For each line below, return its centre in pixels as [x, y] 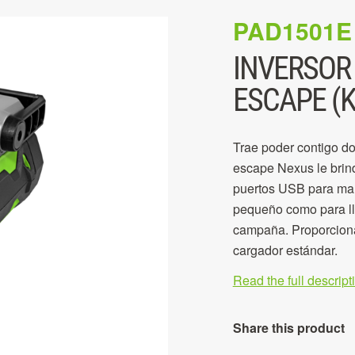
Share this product [288, 328]
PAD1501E [292, 31]
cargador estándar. [285, 250]
